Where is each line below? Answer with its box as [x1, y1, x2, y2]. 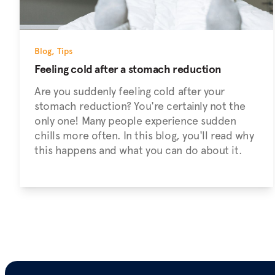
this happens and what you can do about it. [34, 144, 242, 157]
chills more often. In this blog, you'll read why [34, 129, 254, 142]
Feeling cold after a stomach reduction [34, 63, 222, 76]
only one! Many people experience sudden [34, 114, 236, 127]
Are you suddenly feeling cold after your [34, 85, 225, 98]
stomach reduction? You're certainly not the [34, 99, 246, 112]
